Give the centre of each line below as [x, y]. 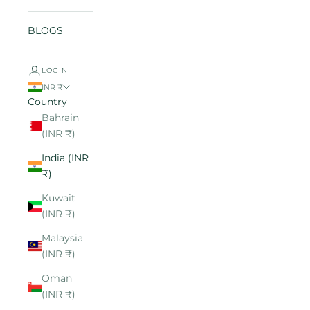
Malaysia [62, 238]
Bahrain [60, 118]
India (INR [65, 158]
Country [47, 102]
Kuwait [58, 198]
